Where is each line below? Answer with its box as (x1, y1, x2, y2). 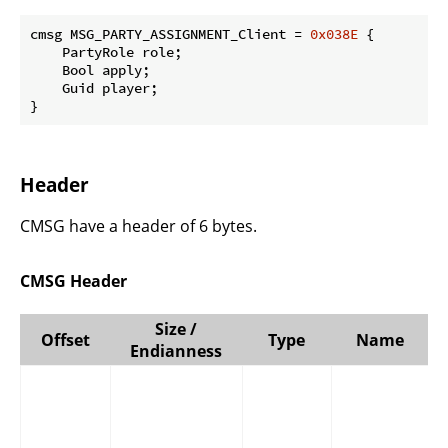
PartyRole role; (30, 42, 182, 61)
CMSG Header (20, 270, 127, 293)
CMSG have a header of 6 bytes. (20, 215, 257, 238)
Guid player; (30, 78, 158, 97)
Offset (41, 328, 90, 351)
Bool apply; (30, 60, 150, 79)
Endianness (130, 339, 222, 362)
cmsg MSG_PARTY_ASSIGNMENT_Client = (30, 24, 310, 43)
